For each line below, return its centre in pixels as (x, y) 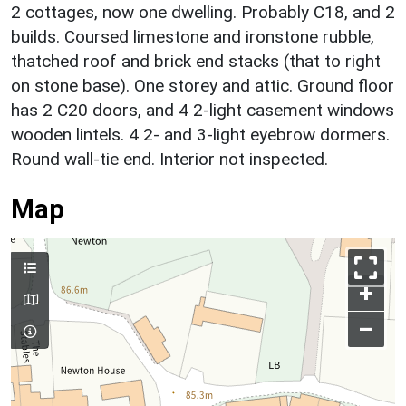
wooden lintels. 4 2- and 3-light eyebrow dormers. (200, 134)
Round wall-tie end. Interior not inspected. (169, 159)
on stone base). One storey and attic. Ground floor (203, 85)
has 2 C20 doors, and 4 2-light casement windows (203, 110)
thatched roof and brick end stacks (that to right (196, 61)
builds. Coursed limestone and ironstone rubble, (193, 36)
